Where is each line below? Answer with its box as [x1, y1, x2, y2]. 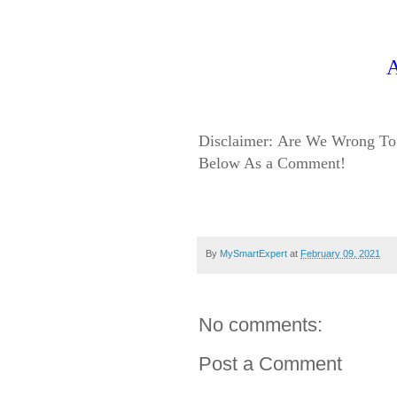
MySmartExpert [220, 248, 287, 260]
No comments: [198, 313, 323, 336]
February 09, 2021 [300, 248, 380, 260]
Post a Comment [198, 352, 342, 375]
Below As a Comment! [198, 154, 346, 173]
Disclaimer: [198, 132, 277, 151]
